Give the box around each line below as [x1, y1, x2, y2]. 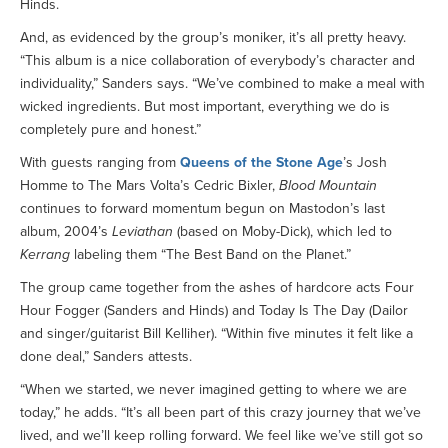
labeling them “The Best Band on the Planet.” [70, 245, 351, 263]
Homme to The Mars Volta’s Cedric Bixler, [20, 176, 279, 194]
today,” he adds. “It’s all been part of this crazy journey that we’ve [20, 403, 421, 421]
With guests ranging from [20, 153, 180, 171]
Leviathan [112, 222, 173, 240]
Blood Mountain [279, 176, 377, 194]
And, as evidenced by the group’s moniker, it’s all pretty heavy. [20, 28, 406, 46]
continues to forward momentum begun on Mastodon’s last [20, 199, 385, 217]
